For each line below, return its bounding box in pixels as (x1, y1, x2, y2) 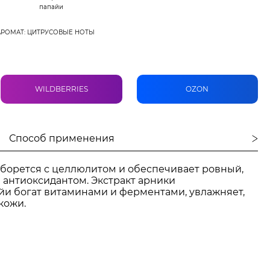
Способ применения (8, 133, 115, 144)
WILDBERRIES (34, 84, 88, 93)
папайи (39, 3, 63, 11)
